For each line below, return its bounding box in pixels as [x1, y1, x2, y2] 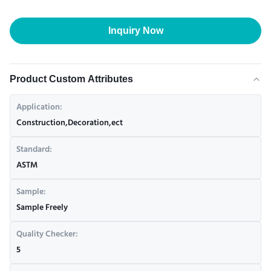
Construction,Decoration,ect [16, 115, 123, 132]
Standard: [16, 142, 52, 158]
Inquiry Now [108, 25, 163, 36]
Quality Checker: [16, 226, 78, 243]
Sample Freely [16, 200, 68, 217]
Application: [16, 99, 62, 116]
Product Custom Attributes [10, 74, 133, 84]
